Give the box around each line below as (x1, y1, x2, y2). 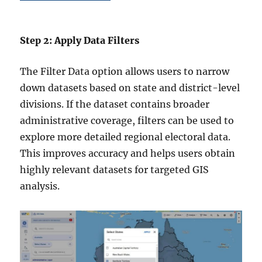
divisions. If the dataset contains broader (20, 98, 210, 110)
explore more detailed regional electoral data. (20, 130, 231, 143)
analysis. (20, 180, 60, 192)
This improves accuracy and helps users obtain (20, 147, 236, 159)
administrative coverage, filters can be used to (20, 114, 235, 126)
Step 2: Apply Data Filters (20, 34, 140, 46)
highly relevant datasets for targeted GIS (20, 163, 209, 175)
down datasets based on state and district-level (20, 81, 240, 94)
